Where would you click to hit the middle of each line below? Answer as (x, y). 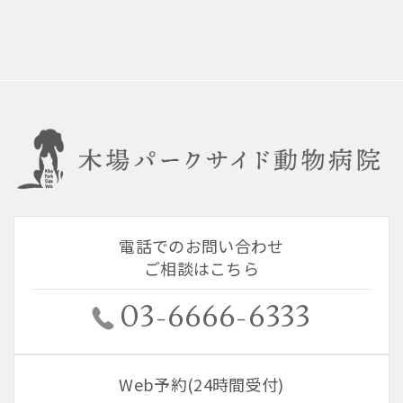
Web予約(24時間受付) (201, 385)
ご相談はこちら (201, 269)
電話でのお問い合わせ (201, 246)
